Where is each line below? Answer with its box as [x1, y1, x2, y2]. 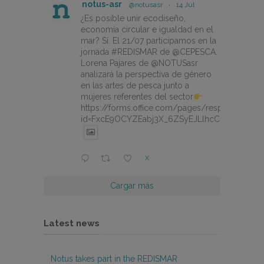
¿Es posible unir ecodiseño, [81, 14, 186, 24]
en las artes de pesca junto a [81, 81, 189, 91]
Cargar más [110, 180, 154, 190]
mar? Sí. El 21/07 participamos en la [81, 36, 216, 46]
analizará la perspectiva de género [81, 70, 212, 80]
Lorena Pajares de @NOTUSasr [81, 58, 198, 68]
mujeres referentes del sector [81, 92, 193, 102]
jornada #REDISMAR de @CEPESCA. [81, 47, 217, 57]
